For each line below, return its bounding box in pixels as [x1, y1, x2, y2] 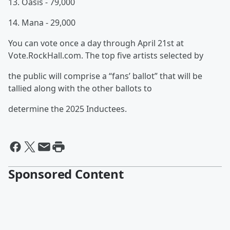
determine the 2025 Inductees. [8, 103, 127, 114]
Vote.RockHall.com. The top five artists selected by [8, 50, 203, 61]
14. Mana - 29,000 [8, 17, 75, 28]
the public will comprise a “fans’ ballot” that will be [8, 70, 202, 82]
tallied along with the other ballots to [8, 83, 152, 94]
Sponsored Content [8, 165, 124, 182]
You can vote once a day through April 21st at [8, 37, 184, 49]
